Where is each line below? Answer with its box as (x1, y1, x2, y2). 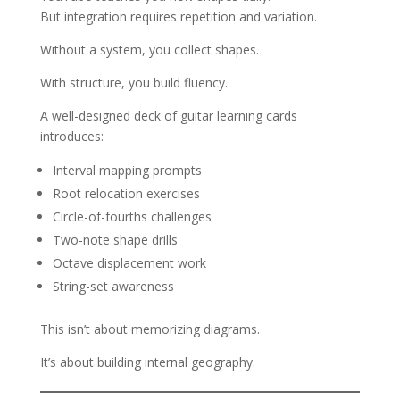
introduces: (39, 128, 104, 145)
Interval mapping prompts (52, 162, 202, 179)
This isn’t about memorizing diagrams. (39, 321, 260, 337)
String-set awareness (52, 278, 174, 295)
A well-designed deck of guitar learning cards (39, 107, 297, 124)
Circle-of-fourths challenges (52, 208, 212, 225)
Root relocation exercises (52, 185, 200, 202)
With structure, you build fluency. (39, 74, 228, 91)
